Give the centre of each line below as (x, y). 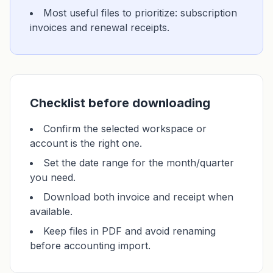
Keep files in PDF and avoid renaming (129, 231)
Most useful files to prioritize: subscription (140, 13)
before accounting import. (90, 246)
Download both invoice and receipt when (138, 197)
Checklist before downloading (120, 103)
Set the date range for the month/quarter (139, 163)
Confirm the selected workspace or (125, 129)
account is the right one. (86, 143)
